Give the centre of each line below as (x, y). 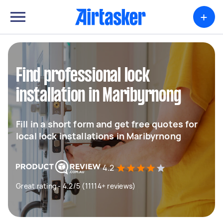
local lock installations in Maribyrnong (99, 136)
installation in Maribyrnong (99, 96)
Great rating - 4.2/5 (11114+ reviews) (76, 186)
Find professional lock (83, 76)
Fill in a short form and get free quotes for (107, 124)
